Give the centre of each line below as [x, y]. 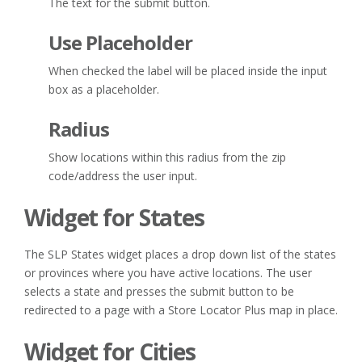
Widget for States [114, 218]
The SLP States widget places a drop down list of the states [180, 254]
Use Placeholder [120, 43]
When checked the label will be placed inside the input [188, 71]
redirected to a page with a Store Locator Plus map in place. [181, 309]
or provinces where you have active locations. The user [168, 272]
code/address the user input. [123, 176]
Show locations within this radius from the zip [167, 158]
